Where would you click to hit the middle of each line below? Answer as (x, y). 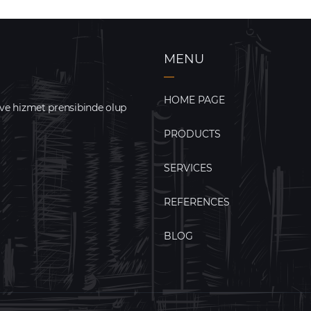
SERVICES (188, 168)
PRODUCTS (192, 134)
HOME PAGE (194, 100)
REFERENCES (197, 202)
